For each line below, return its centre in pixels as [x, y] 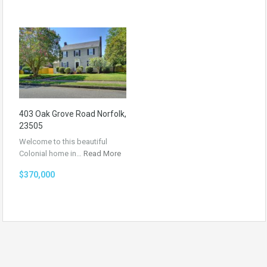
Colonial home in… [51, 153]
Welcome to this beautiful [63, 141]
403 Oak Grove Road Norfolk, [73, 114]
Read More [102, 153]
